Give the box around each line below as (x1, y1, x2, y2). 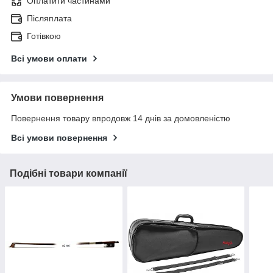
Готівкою (27, 31, 61, 41)
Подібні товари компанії (10, 168, 127, 179)
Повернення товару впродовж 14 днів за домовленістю (11, 113, 230, 124)
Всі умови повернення (11, 133, 107, 143)
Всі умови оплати (11, 54, 87, 64)
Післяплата (27, 13, 72, 24)
